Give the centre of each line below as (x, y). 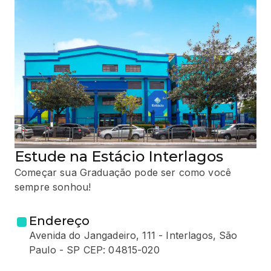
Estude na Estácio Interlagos (119, 156)
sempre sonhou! (53, 187)
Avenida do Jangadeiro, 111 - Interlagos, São (133, 235)
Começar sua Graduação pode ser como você (123, 172)
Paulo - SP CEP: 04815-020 (94, 250)
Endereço (59, 220)
